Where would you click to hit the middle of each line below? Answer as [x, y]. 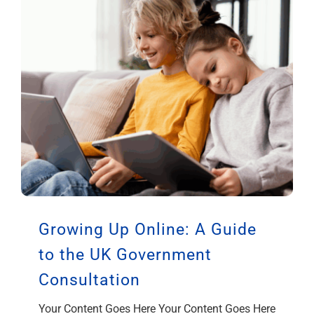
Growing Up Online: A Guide [148, 229]
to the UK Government [125, 254]
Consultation [89, 280]
